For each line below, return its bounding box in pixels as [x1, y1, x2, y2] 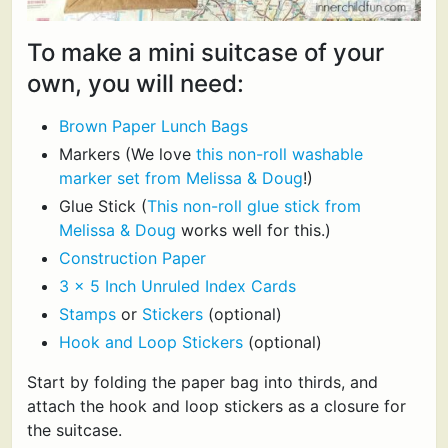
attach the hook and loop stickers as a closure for [27, 395, 406, 416]
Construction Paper [58, 247, 206, 268]
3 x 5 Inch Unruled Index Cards [58, 275, 296, 296]
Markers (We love [58, 143, 196, 164]
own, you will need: [27, 69, 244, 98]
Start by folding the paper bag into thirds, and [27, 371, 378, 392]
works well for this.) [175, 219, 331, 240]
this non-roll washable [195, 143, 363, 164]
